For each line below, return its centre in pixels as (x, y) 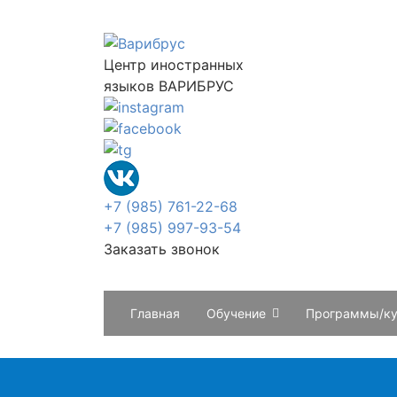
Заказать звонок (162, 249)
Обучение (236, 313)
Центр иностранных (174, 64)
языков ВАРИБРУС (169, 86)
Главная (155, 313)
